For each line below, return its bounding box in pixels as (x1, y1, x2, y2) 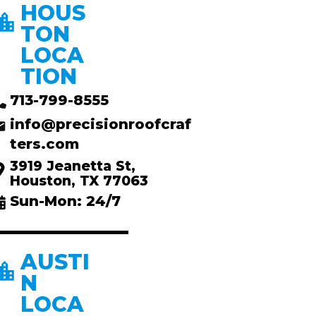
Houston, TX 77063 (9, 173, 148, 189)
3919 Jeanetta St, (9, 158, 135, 174)
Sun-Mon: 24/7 (9, 193, 121, 209)
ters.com (9, 135, 79, 152)
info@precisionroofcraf (9, 116, 191, 133)
